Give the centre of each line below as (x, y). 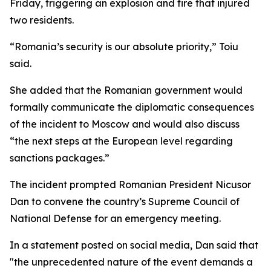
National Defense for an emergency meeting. (115, 218)
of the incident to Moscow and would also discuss (125, 124)
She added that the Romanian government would (126, 90)
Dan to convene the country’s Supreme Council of (125, 201)
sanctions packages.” (60, 158)
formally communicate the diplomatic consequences (132, 107)
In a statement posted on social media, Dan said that (134, 245)
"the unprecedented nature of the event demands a (131, 262)
